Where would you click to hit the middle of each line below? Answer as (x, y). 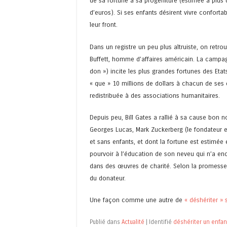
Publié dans (106, 222)
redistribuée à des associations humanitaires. (155, 95)
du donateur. (108, 178)
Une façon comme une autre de (137, 200)
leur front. (104, 25)
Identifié (161, 222)
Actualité (133, 222)
